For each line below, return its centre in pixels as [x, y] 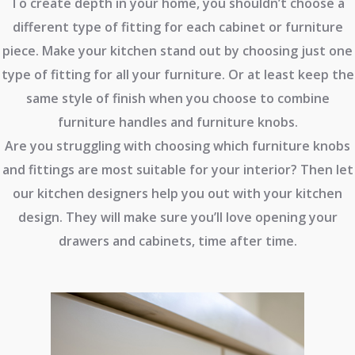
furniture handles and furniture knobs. [177, 122]
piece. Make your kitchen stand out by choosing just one [177, 51]
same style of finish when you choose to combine [177, 98]
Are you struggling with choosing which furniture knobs [177, 146]
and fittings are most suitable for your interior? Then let [177, 170]
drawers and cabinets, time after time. [177, 241]
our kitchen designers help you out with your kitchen [177, 193]
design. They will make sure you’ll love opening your [177, 217]
